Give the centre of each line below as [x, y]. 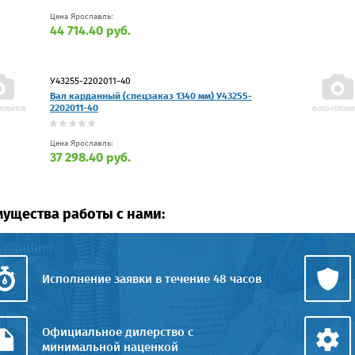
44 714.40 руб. [90, 30]
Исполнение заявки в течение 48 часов [152, 279]
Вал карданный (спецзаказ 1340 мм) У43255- [151, 95]
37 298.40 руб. [90, 157]
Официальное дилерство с [118, 332]
